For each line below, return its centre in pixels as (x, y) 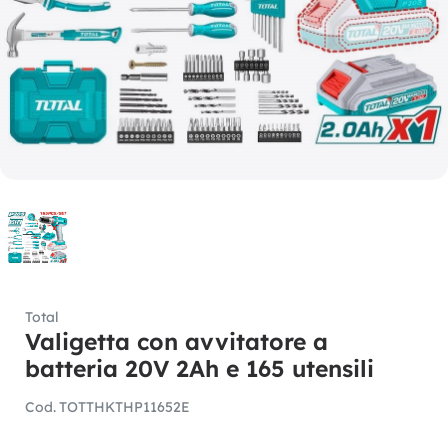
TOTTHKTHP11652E (124, 406)
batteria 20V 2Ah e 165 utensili (199, 368)
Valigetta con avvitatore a (176, 341)
